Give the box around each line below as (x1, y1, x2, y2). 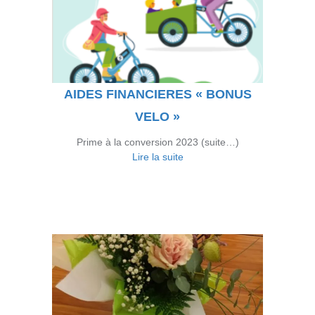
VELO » (135, 110, 180, 124)
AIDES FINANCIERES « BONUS (63, 87, 252, 101)
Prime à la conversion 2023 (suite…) (76, 136, 239, 148)
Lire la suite (131, 151, 184, 162)
